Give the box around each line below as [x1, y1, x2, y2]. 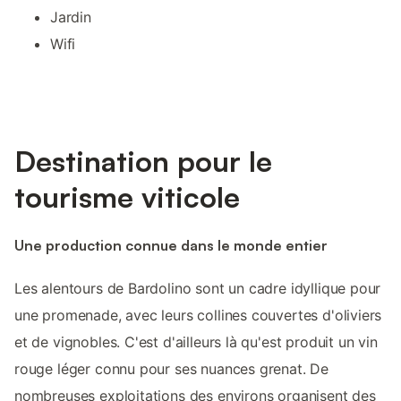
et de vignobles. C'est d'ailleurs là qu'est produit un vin [14, 332, 378, 351]
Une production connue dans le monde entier [14, 235, 328, 254]
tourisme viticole [14, 179, 240, 216]
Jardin [50, 8, 91, 27]
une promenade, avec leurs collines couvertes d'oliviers [14, 305, 382, 324]
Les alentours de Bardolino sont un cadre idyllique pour [14, 278, 381, 297]
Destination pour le [14, 143, 272, 180]
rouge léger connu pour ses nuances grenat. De [14, 359, 329, 378]
